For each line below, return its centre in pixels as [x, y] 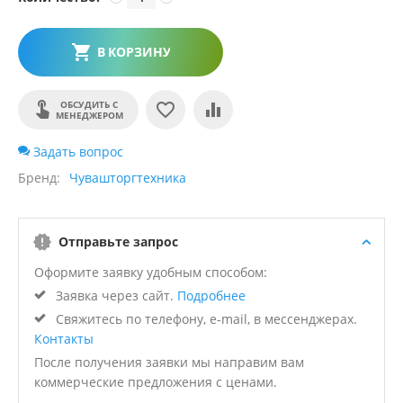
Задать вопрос [76, 152]
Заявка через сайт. [115, 296]
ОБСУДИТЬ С [89, 105]
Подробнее [211, 296]
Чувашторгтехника [128, 178]
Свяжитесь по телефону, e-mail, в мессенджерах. [205, 319]
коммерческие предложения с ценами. [156, 382]
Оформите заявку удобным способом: [151, 273]
